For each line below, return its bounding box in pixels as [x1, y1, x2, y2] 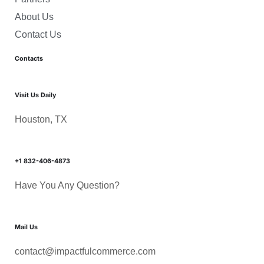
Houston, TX [15, 114, 67, 124]
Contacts [15, 54, 43, 62]
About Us [15, 11, 54, 22]
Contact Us [15, 29, 61, 39]
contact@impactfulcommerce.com [15, 246, 156, 256]
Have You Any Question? [15, 180, 120, 190]
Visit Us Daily [15, 91, 56, 99]
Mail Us [15, 223, 38, 231]
